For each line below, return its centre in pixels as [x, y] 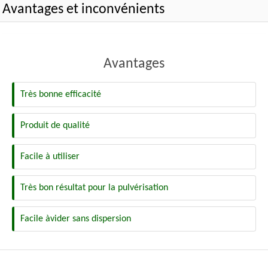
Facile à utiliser [50, 157]
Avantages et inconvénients [83, 10]
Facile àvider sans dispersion [76, 219]
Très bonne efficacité [61, 95]
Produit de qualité [55, 126]
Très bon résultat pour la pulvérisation [94, 188]
